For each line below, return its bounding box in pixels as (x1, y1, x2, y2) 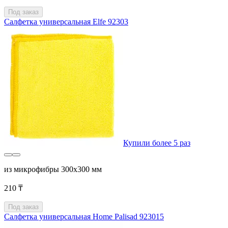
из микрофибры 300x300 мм (4, 165, 102, 174)
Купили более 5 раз (123, 138, 190, 148)
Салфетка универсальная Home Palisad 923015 (4, 212, 164, 221)
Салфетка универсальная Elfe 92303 (4, 17, 128, 26)
